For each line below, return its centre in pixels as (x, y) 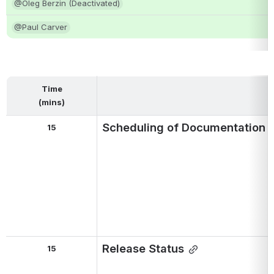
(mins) (52, 102)
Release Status (143, 248)
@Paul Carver (40, 27)
